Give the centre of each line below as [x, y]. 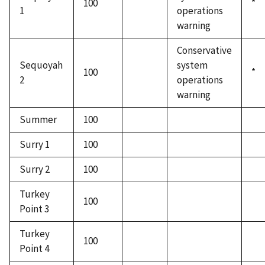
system [192, 65]
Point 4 [34, 249]
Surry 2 [35, 169]
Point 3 [34, 209]
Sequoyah [41, 65]
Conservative [204, 51]
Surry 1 [35, 145]
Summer [38, 120]
